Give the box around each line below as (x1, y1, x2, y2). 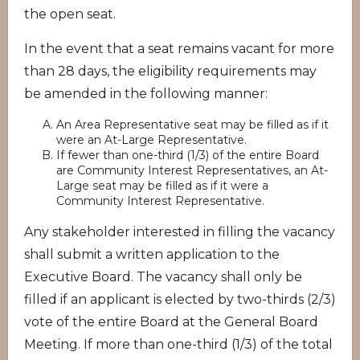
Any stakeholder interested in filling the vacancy (24, 224, 335, 239)
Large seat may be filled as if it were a (56, 178, 268, 193)
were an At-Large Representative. (56, 133, 247, 147)
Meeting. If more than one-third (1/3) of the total (24, 337, 333, 352)
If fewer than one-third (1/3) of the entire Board (56, 148, 319, 162)
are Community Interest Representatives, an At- (56, 163, 328, 178)
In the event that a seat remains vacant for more (24, 41, 334, 56)
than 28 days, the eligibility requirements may (24, 63, 317, 79)
